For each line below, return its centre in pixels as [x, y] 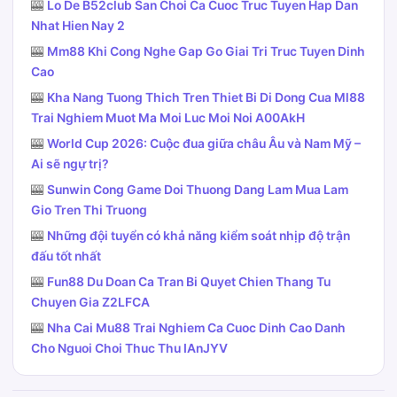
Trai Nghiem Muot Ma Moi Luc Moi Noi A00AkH [168, 118]
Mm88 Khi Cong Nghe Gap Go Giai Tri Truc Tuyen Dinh [206, 51]
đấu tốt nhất [66, 256]
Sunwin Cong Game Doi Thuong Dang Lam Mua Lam [198, 190]
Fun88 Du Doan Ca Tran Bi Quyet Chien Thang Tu [189, 282]
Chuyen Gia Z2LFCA [90, 302]
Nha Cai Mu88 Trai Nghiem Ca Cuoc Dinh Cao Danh [196, 328]
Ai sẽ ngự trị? [70, 164]
